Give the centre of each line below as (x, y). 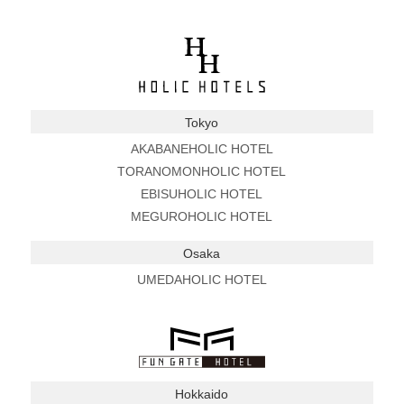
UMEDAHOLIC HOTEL (202, 279)
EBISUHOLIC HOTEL (202, 193)
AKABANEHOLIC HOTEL (202, 148)
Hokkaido (202, 394)
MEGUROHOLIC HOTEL (202, 216)
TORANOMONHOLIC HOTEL (202, 171)
